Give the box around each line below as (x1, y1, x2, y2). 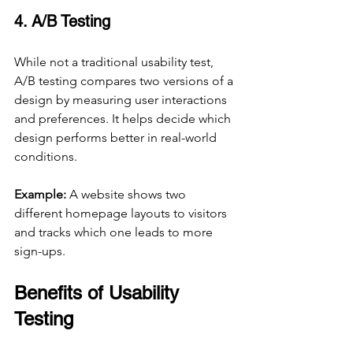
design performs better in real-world (14, 130, 220, 146)
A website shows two (66, 187, 189, 203)
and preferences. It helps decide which (14, 111, 234, 127)
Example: (14, 187, 66, 203)
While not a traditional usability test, (14, 54, 217, 70)
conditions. (14, 149, 77, 165)
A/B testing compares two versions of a (14, 73, 236, 89)
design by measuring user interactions (14, 92, 230, 108)
